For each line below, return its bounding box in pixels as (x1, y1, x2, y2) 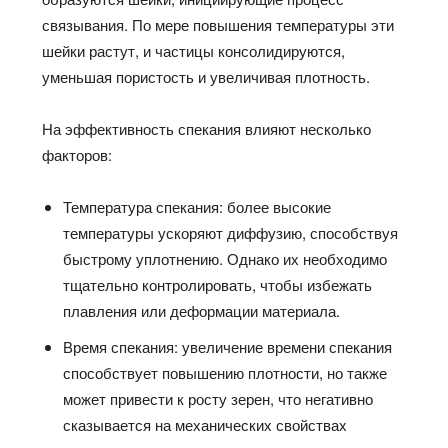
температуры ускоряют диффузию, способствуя (63, 221, 399, 243)
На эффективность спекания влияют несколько (42, 117, 372, 139)
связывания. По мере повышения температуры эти (42, 13, 395, 35)
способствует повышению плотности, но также (63, 361, 388, 383)
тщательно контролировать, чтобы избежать (63, 273, 373, 295)
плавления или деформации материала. (63, 299, 341, 321)
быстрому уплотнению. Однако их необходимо (63, 247, 388, 269)
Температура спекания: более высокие (63, 195, 332, 217)
